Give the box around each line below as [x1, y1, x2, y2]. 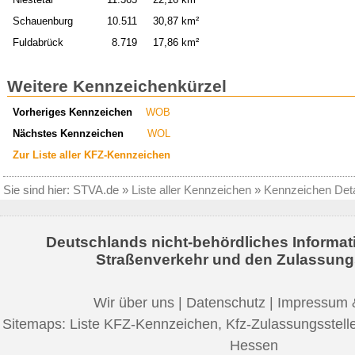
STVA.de [73, 183, 119, 197]
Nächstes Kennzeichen [12, 127, 124, 139]
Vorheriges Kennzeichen [12, 105, 132, 118]
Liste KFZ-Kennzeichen [70, 315, 218, 332]
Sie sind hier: [3, 183, 73, 197]
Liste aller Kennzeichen [132, 183, 251, 197]
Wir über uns [94, 294, 174, 311]
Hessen [229, 337, 278, 353]
